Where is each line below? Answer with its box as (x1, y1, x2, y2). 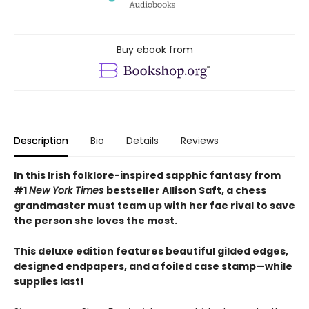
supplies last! (14, 275, 84, 289)
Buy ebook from (116, 43, 193, 57)
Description (14, 134, 68, 148)
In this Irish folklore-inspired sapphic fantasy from (14, 168, 281, 183)
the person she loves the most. (14, 214, 177, 228)
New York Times (29, 183, 106, 198)
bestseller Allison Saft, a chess (106, 183, 266, 198)
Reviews (181, 134, 219, 148)
